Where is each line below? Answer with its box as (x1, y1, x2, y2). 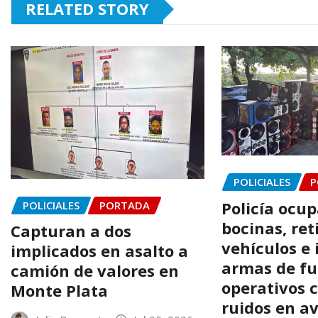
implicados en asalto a (11, 240, 188, 262)
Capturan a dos (11, 220, 131, 242)
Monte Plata (11, 280, 108, 302)
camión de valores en (11, 260, 179, 282)
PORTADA (99, 197, 150, 212)
